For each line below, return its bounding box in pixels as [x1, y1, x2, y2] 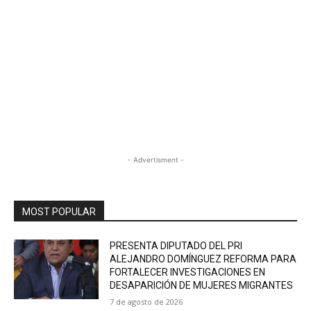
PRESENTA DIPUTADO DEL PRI [110, 239, 243, 251]
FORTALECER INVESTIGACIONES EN [110, 266, 266, 278]
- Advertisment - [127, 155, 184, 164]
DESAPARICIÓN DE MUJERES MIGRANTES [110, 279, 294, 291]
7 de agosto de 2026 [110, 296, 183, 307]
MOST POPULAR [22, 205, 96, 217]
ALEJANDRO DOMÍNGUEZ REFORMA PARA [110, 253, 297, 264]
